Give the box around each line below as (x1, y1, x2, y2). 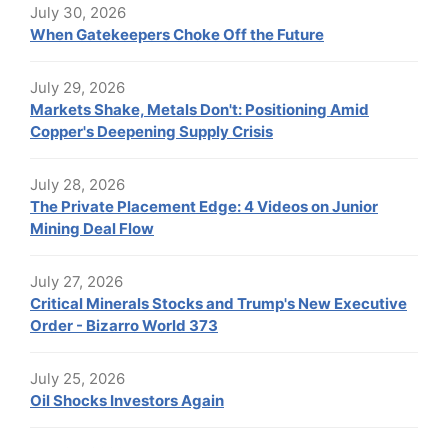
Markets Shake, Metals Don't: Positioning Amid (30, 100, 369, 119)
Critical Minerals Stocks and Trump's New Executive (30, 294, 407, 313)
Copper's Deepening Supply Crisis (30, 122, 273, 141)
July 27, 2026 (30, 272, 123, 291)
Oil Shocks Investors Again (30, 391, 224, 410)
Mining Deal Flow (30, 219, 154, 238)
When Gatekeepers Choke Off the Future (30, 25, 324, 44)
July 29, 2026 (30, 78, 125, 97)
